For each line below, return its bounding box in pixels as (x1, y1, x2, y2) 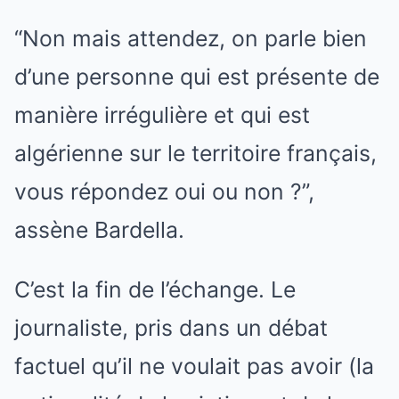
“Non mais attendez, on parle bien (14, 24, 367, 52)
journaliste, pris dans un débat (14, 313, 328, 341)
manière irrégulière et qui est (14, 101, 310, 128)
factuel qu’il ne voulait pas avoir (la (14, 352, 374, 379)
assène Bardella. (14, 216, 184, 243)
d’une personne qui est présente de (14, 62, 379, 90)
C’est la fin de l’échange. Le (14, 275, 296, 303)
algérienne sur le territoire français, (14, 139, 377, 167)
